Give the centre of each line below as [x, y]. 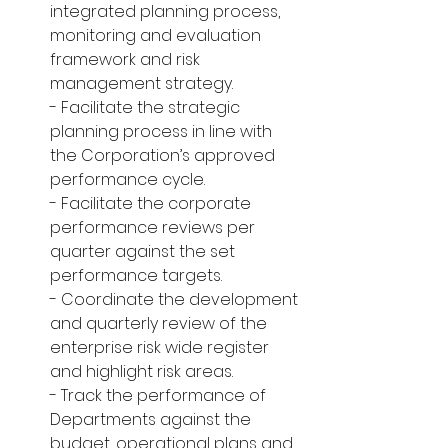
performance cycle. [127, 179]
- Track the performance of [160, 395]
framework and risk [127, 59]
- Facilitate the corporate [152, 203]
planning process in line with [163, 131]
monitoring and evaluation [157, 35]
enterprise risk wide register [161, 347]
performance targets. [136, 275]
